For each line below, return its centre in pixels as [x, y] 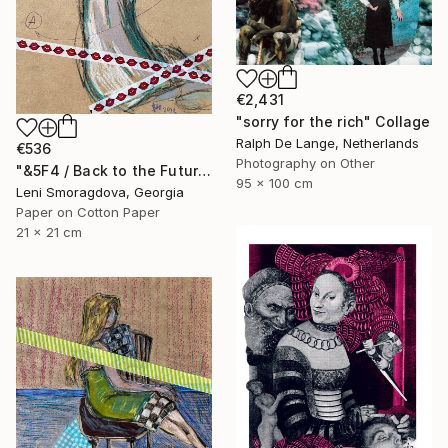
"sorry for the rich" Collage [333, 121]
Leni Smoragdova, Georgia [100, 191]
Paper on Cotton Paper [88, 211]
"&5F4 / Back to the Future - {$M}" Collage [205, 170]
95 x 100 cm [274, 182]
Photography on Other [305, 162]
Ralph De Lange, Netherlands [327, 142]
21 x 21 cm [49, 231]
